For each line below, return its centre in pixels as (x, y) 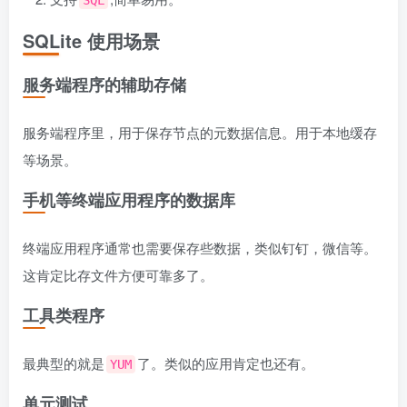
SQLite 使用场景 (91, 40)
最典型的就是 (64, 363)
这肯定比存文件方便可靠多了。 (118, 275)
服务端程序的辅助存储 (104, 84)
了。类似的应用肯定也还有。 (226, 363)
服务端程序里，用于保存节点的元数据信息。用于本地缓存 (200, 132)
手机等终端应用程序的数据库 (129, 200)
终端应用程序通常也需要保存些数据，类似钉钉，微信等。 (200, 248)
